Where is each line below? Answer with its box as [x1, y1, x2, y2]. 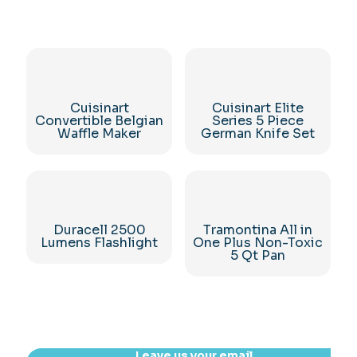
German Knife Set [200, 124, 315, 142]
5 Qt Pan [229, 247, 285, 265]
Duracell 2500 [53, 222, 146, 239]
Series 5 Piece [211, 112, 304, 129]
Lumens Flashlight [41, 234, 159, 252]
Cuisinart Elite [211, 99, 304, 116]
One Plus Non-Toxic [192, 234, 323, 252]
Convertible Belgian [35, 112, 164, 129]
